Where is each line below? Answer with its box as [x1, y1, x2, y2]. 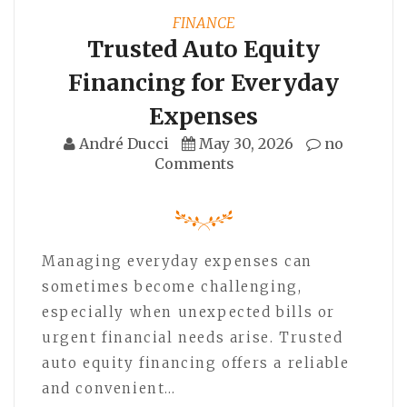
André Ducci [79, 134, 169, 153]
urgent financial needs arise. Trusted [42, 328, 343, 346]
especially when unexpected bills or [42, 303, 336, 321]
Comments [154, 154, 234, 173]
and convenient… [42, 379, 176, 397]
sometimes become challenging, [42, 277, 303, 295]
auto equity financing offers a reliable [42, 353, 350, 372]
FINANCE [172, 13, 235, 32]
